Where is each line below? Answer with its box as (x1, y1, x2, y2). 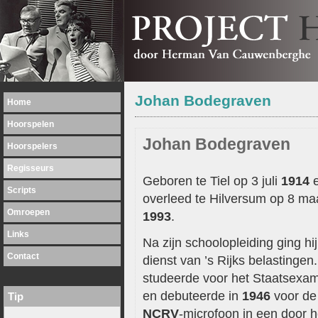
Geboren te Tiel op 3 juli (143, 174, 281, 188)
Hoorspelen (7, 119, 54, 129)
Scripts (7, 185, 36, 195)
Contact (7, 251, 39, 261)
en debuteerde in (143, 289, 242, 303)
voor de (270, 289, 317, 303)
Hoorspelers (7, 141, 57, 151)
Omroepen (7, 207, 50, 217)
